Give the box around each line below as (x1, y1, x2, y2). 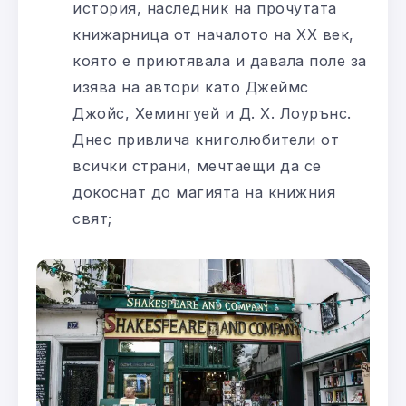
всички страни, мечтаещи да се (72, 157, 322, 176)
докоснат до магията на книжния (72, 183, 335, 202)
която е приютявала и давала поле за (72, 52, 367, 71)
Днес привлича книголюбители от (72, 130, 339, 150)
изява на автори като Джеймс (72, 78, 309, 97)
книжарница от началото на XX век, (72, 25, 354, 44)
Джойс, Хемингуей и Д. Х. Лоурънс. (72, 104, 352, 123)
